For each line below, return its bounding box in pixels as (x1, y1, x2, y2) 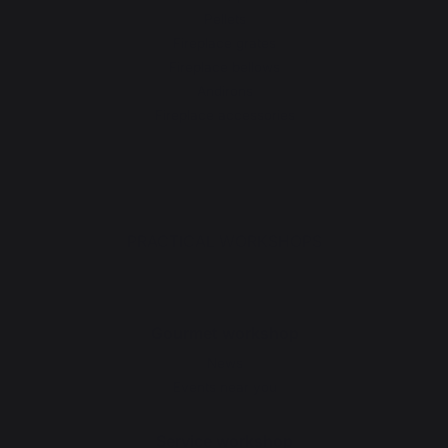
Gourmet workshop (150, 323, 299, 343)
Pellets (203, 11, 246, 27)
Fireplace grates (173, 35, 276, 51)
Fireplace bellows (169, 59, 280, 75)
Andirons (196, 83, 253, 99)
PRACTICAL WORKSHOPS (127, 231, 322, 251)
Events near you (172, 379, 277, 395)
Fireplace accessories (154, 107, 295, 123)
